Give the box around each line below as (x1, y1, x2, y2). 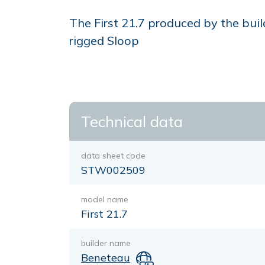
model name (81, 194, 128, 205)
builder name (81, 238, 131, 248)
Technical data (81, 112, 183, 131)
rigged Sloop (69, 33, 139, 48)
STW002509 (81, 163, 146, 177)
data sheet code (81, 150, 146, 161)
